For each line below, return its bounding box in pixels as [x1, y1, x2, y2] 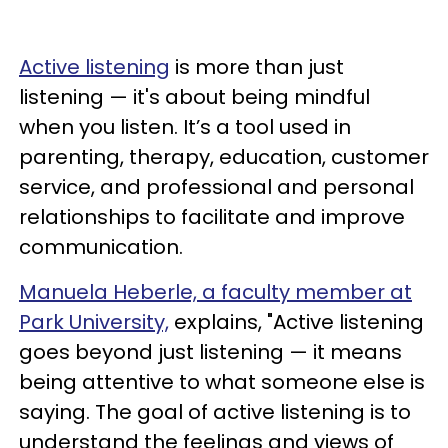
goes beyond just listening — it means [19, 338, 402, 366]
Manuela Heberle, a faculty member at [19, 278, 412, 306]
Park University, [19, 308, 169, 336]
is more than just [170, 53, 344, 81]
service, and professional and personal [19, 173, 414, 201]
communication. [19, 233, 183, 261]
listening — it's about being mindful [19, 83, 370, 111]
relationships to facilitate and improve [19, 203, 405, 231]
